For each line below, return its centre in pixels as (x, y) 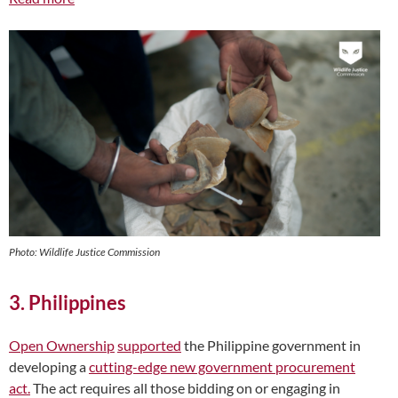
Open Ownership (62, 346)
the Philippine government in (271, 346)
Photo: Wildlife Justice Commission (84, 252)
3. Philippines (68, 303)
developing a (49, 367)
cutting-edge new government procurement (222, 367)
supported (149, 346)
